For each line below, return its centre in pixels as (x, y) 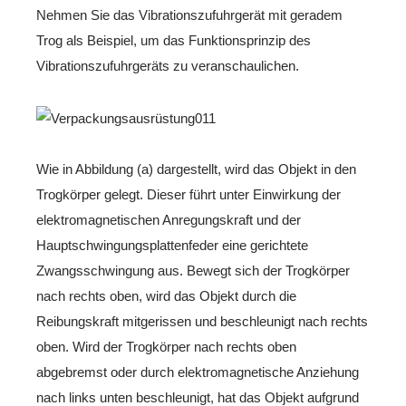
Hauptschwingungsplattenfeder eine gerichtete (172, 245)
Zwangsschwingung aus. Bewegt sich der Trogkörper (193, 271)
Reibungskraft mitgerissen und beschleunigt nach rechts (202, 321)
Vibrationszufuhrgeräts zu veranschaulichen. (168, 66)
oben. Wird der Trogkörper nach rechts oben (166, 347)
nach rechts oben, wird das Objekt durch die (166, 296)
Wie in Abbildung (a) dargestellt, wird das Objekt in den (196, 169)
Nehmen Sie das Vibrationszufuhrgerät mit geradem (189, 15)
